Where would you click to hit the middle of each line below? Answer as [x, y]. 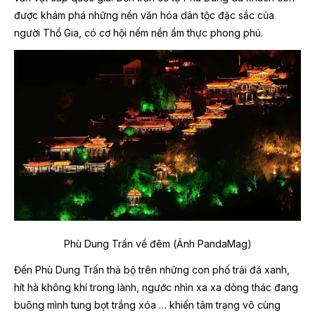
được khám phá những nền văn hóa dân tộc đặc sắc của [144, 15]
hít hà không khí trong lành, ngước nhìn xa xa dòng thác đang [156, 287]
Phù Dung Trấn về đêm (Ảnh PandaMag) [157, 243]
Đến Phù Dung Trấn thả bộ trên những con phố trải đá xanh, [152, 269]
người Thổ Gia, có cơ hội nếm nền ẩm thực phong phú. [139, 33]
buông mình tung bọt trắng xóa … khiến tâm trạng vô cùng [147, 304]
